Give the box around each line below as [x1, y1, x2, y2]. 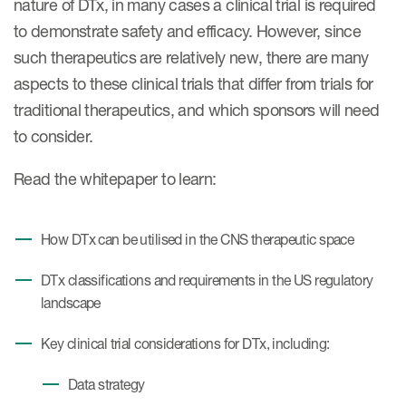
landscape [41, 295, 101, 312]
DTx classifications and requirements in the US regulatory [41, 272, 373, 289]
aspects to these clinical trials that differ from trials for [14, 73, 373, 93]
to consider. [14, 126, 93, 146]
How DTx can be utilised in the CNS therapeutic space [41, 231, 354, 248]
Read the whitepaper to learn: [14, 169, 217, 188]
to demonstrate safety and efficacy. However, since [14, 21, 361, 41]
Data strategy [68, 376, 145, 393]
